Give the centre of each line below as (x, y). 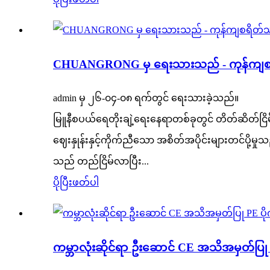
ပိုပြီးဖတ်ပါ (76, 183)
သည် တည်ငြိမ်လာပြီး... (101, 162)
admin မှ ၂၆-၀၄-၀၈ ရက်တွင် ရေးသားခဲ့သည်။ (146, 98)
